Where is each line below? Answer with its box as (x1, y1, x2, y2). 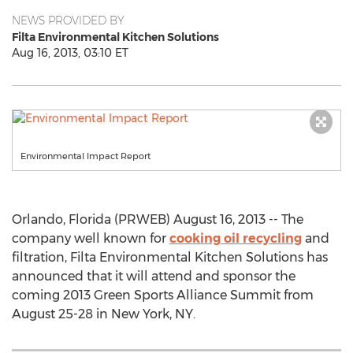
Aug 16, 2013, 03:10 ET (12, 46, 128, 60)
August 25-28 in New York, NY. (12, 307, 195, 321)
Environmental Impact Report (20, 150, 150, 162)
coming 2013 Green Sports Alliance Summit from (12, 288, 314, 303)
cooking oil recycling (169, 231, 302, 246)
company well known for (12, 231, 169, 246)
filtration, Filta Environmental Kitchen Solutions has (12, 250, 328, 265)
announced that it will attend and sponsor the (12, 269, 295, 284)
